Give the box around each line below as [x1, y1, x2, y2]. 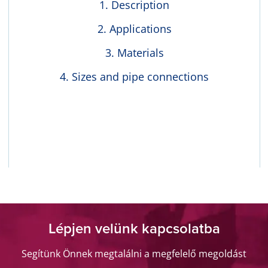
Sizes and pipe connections [72, 69, 209, 84]
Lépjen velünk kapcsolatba [48, 218, 220, 240]
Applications [109, 22, 172, 36]
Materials [117, 45, 164, 60]
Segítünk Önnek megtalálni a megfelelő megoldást [22, 247, 246, 261]
